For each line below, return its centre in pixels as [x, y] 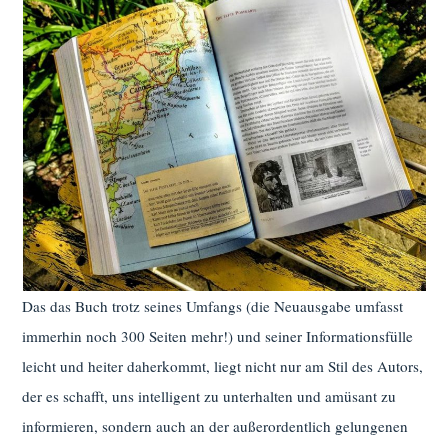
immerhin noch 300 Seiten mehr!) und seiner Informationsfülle [218, 336]
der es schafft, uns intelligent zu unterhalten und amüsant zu [209, 396]
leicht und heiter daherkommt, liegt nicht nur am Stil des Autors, [223, 366]
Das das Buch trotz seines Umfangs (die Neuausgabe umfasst [213, 306]
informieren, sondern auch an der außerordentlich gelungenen [215, 426]
